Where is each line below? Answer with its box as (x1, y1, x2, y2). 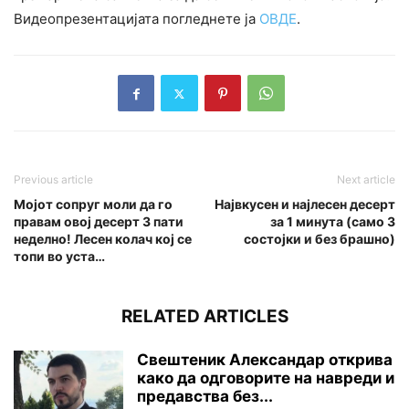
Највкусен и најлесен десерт (215, 196, 395, 213)
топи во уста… (14, 248, 105, 265)
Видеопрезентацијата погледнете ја (14, 10, 259, 28)
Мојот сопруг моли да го (14, 196, 173, 213)
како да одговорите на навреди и (137, 369, 394, 388)
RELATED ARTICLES (121, 306, 288, 328)
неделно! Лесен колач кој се (14, 231, 192, 247)
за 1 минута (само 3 (270, 214, 395, 230)
